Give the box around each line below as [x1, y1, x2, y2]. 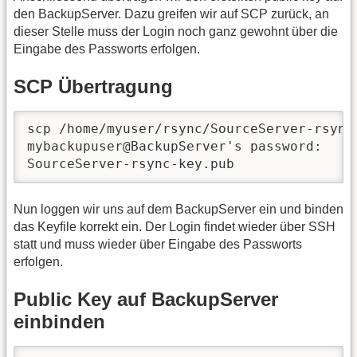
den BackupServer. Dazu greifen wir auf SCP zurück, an [14, 6, 329, 21]
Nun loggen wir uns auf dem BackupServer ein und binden [14, 202, 343, 216]
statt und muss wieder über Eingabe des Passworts [14, 237, 302, 251]
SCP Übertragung [14, 76, 173, 98]
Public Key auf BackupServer [14, 288, 278, 311]
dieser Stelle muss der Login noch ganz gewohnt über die [14, 24, 338, 38]
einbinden [14, 311, 105, 333]
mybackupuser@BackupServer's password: [27, 139, 322, 155]
